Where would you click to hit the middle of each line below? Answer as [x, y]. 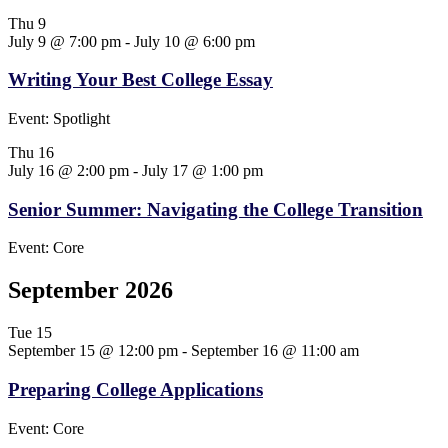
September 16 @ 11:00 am [275, 351]
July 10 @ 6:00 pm [194, 41]
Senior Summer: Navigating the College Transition [215, 209]
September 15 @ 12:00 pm [93, 351]
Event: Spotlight [59, 118]
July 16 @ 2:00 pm [68, 170]
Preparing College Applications [135, 389]
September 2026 [90, 290]
